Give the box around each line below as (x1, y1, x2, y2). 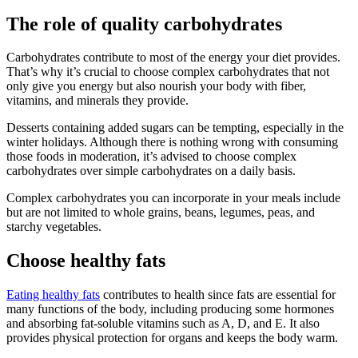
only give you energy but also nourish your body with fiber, (6, 79, 306, 93)
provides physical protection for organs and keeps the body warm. (6, 331, 338, 345)
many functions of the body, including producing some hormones (6, 302, 334, 316)
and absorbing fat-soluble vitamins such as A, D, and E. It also (6, 316, 320, 331)
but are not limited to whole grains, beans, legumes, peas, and (6, 205, 315, 220)
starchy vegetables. (6, 220, 101, 234)
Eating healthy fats (6, 288, 100, 302)
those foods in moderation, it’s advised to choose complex (6, 149, 296, 164)
